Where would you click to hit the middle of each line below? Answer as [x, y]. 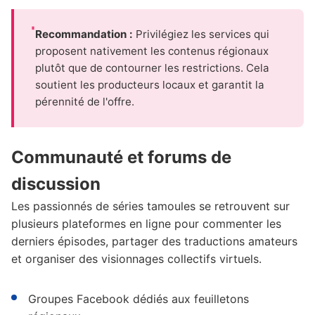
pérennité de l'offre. [84, 101]
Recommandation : [84, 34]
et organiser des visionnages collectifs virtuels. [136, 258]
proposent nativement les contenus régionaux [152, 51]
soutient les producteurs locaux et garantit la [149, 84]
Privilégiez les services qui [201, 34]
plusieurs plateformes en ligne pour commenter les [146, 223]
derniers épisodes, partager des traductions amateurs [154, 241]
